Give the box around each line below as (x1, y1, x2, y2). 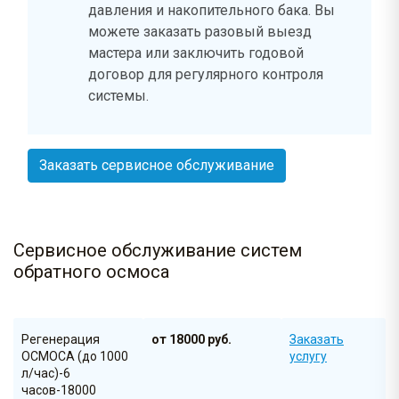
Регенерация (21, 332, 100, 347)
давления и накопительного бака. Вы (88, 2, 335, 20)
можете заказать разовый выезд (88, 23, 312, 41)
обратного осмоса (13, 261, 169, 283)
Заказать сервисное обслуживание (39, 157, 274, 175)
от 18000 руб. (151, 332, 232, 347)
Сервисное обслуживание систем (13, 240, 302, 262)
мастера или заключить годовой (88, 45, 304, 62)
